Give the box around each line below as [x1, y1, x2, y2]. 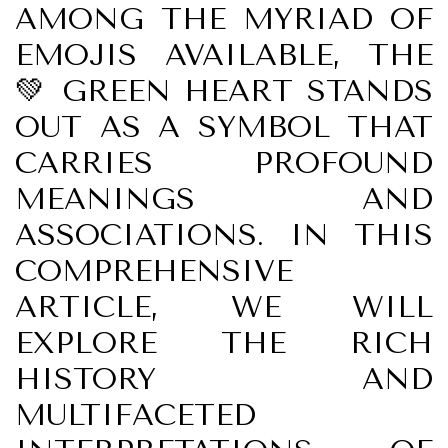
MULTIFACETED [15, 397, 256, 433]
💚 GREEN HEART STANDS [15, 73, 433, 109]
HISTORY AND [15, 361, 433, 397]
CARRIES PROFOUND [15, 145, 433, 181]
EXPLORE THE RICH [15, 325, 433, 361]
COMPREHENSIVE [15, 253, 293, 289]
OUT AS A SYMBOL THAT [15, 109, 433, 145]
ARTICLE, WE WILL [15, 289, 433, 325]
